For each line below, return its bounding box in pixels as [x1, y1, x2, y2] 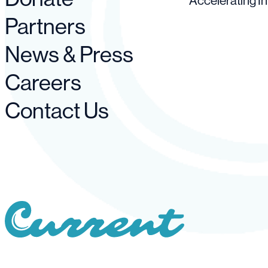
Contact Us [5, 96, 109, 125]
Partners [5, 12, 86, 41]
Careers [5, 68, 81, 97]
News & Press [5, 40, 133, 69]
